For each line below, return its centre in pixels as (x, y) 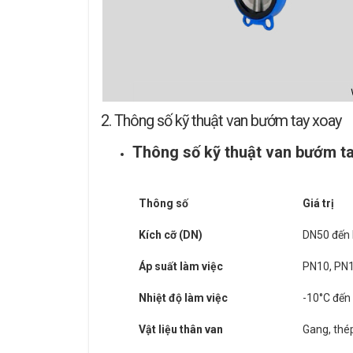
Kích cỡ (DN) (171, 235)
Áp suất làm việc (181, 267)
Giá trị (318, 204)
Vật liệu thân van (181, 330)
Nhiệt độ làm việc (183, 298)
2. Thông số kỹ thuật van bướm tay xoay (221, 121)
